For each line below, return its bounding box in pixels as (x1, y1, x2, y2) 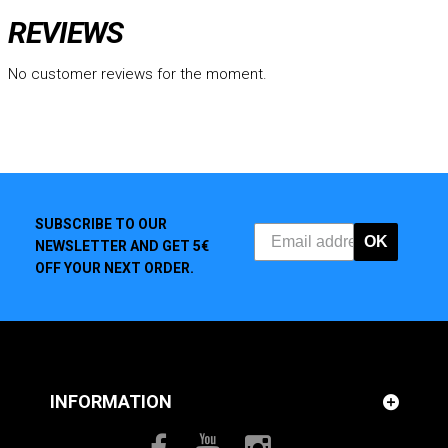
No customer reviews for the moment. (8, 65, 267, 83)
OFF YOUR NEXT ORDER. (35, 260, 194, 276)
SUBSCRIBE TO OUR (35, 216, 167, 232)
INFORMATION (50, 391, 172, 412)
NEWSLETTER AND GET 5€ (35, 238, 209, 254)
